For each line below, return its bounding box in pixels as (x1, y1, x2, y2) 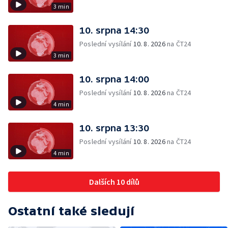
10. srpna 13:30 (79, 123, 149, 133)
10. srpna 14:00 (79, 74, 149, 84)
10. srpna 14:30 (79, 25, 149, 36)
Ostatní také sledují (8, 204, 134, 218)
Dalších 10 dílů (89, 177, 139, 187)
